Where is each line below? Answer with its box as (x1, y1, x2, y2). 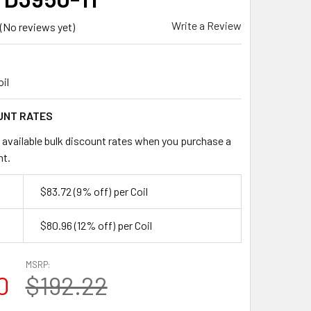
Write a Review (171, 19, 242, 32)
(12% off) (72, 218, 117, 232)
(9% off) (71, 184, 113, 198)
